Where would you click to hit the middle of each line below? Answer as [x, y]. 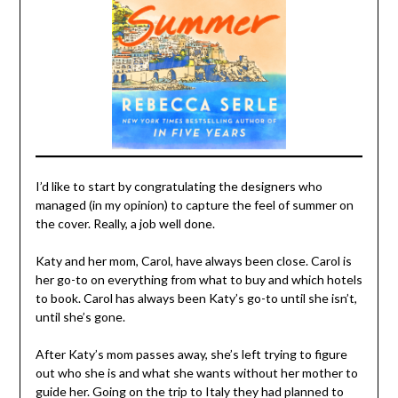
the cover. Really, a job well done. [126, 224]
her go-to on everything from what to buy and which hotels [199, 280]
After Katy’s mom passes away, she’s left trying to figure [191, 354]
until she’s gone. [80, 317]
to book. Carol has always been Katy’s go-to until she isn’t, [196, 298]
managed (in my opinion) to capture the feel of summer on [194, 205]
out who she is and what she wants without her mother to [196, 373]
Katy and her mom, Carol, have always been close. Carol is [193, 261]
